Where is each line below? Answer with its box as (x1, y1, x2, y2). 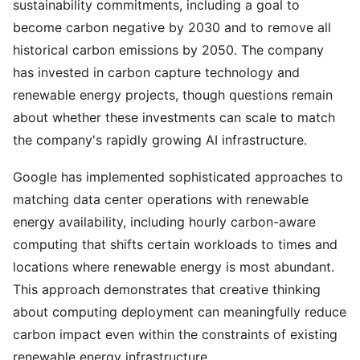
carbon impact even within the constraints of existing (13, 326, 337, 342)
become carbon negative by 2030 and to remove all (13, 19, 331, 35)
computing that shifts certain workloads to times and (13, 236, 337, 252)
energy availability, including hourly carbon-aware (13, 214, 316, 230)
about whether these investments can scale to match (13, 109, 335, 125)
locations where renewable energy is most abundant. (13, 259, 334, 275)
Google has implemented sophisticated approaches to (13, 169, 343, 185)
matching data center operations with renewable (13, 191, 309, 207)
